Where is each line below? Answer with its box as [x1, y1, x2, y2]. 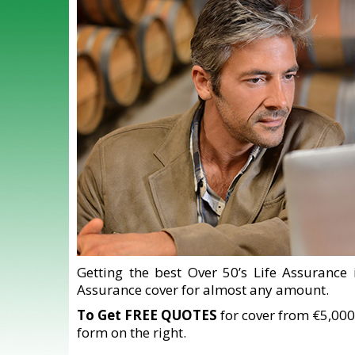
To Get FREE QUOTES [77, 306, 217, 324]
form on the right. [77, 323, 186, 342]
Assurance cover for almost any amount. [77, 281, 329, 299]
